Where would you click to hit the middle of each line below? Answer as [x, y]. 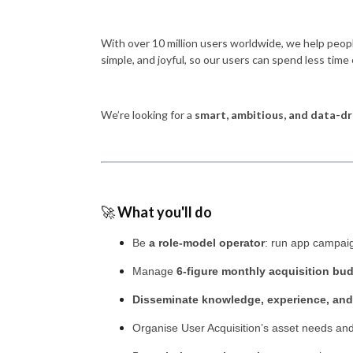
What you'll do [165, 212]
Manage [154, 271]
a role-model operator [205, 243]
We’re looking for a [148, 115]
